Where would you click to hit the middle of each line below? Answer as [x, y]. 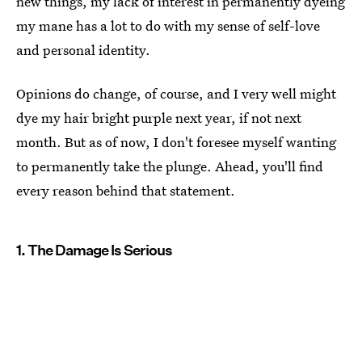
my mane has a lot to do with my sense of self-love [168, 25]
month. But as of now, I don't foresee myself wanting [176, 142]
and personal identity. [83, 50]
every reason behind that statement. [126, 190]
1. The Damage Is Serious [94, 250]
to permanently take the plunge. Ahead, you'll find [170, 166]
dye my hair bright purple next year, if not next [159, 118]
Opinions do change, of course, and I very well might [176, 93]
